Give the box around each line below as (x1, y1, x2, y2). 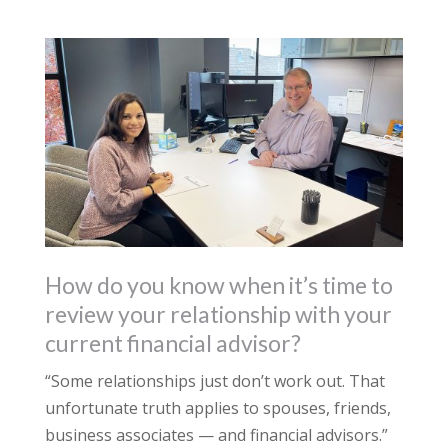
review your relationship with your (44, 300, 392, 329)
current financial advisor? (44, 329, 301, 358)
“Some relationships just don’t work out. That (44, 370, 385, 393)
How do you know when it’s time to (44, 271, 393, 300)
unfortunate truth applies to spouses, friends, (44, 397, 391, 420)
